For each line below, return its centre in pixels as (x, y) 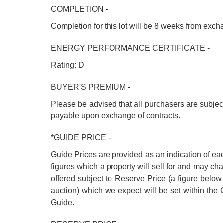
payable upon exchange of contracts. (115, 116)
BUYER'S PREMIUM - (91, 87)
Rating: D (67, 65)
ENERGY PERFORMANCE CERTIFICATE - (130, 48)
